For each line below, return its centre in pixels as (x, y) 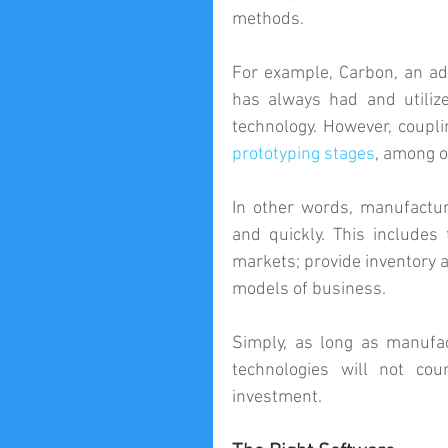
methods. (268, 20)
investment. (277, 398)
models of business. (309, 290)
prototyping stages (303, 155)
